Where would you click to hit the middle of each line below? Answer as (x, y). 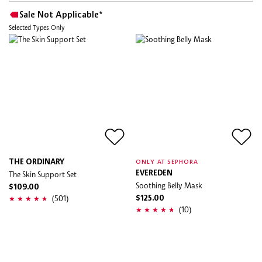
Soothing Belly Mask (169, 185)
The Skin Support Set (43, 174)
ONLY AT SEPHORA (167, 162)
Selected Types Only (37, 27)
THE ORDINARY (37, 162)
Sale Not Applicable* (61, 15)
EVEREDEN (154, 173)
